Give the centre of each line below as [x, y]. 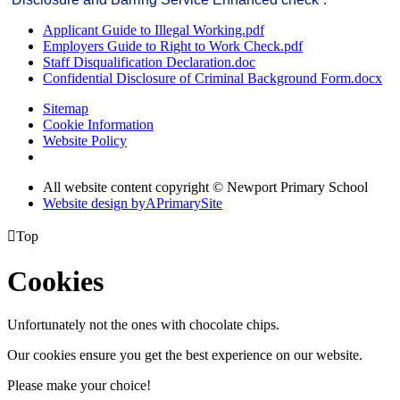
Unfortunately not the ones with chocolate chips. [143, 325]
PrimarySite [189, 204]
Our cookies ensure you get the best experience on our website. [185, 355]
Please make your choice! [79, 386]
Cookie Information [98, 125]
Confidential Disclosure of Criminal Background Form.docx [212, 79]
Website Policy [85, 141]
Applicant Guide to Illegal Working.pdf [154, 30]
